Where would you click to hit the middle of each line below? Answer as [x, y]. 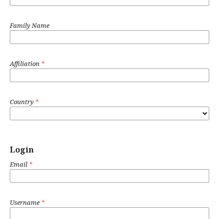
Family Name [30, 25]
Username [25, 202]
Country [22, 102]
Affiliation [25, 64]
